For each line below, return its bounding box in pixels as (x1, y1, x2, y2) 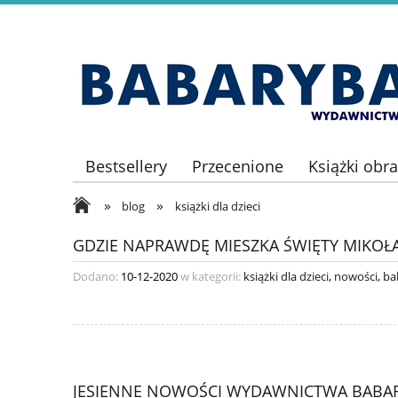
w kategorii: (178, 267, 243, 284)
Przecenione (192, 155, 283, 178)
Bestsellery (85, 155, 167, 178)
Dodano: (73, 267, 121, 284)
